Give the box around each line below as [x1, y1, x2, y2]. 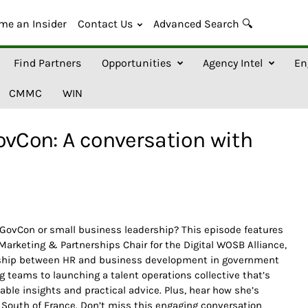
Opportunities [101, 56, 171, 70]
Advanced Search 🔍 [153, 17, 252, 30]
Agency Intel [202, 56, 263, 70]
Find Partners [13, 56, 81, 70]
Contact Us [77, 17, 133, 30]
